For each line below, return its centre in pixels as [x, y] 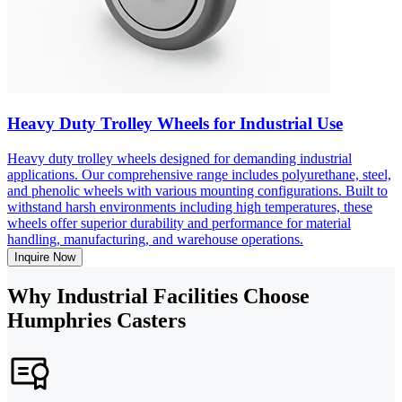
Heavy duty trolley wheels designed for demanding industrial [179, 158]
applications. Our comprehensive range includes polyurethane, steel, [199, 174]
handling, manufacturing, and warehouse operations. [155, 239]
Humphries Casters [96, 320]
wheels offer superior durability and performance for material [179, 223]
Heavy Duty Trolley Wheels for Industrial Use [175, 124]
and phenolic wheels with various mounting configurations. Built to [197, 190]
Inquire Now [45, 257]
